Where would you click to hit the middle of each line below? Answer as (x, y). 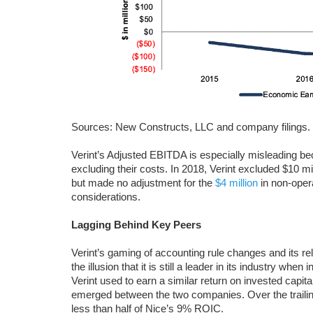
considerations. (106, 197)
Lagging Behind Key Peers (136, 225)
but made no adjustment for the (143, 183)
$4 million (236, 183)
